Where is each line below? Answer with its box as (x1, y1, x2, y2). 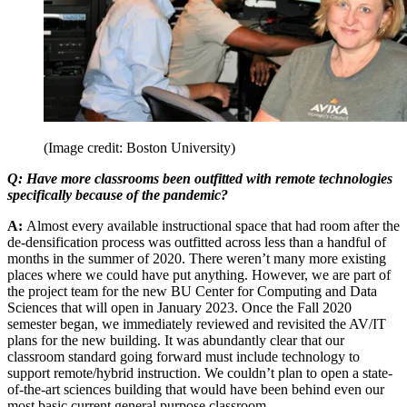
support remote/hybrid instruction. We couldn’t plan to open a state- (7, 365, 392, 382)
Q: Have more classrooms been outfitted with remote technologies (7, 171, 392, 187)
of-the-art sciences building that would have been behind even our (7, 382, 384, 398)
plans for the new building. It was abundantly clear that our (7, 333, 344, 349)
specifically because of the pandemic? (7, 187, 228, 203)
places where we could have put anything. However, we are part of (7, 267, 391, 283)
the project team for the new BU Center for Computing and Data (7, 283, 377, 300)
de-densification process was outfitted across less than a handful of (7, 234, 386, 251)
